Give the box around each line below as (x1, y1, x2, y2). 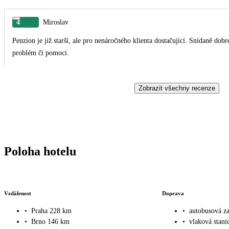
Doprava (162, 190, 184, 196)
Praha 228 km (31, 207, 72, 215)
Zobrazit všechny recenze (139, 84, 215, 92)
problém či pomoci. (12, 49, 69, 57)
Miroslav (43, 18, 68, 26)
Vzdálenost (4, 190, 31, 196)
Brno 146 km (31, 218, 70, 226)
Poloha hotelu (4, 144, 76, 158)
